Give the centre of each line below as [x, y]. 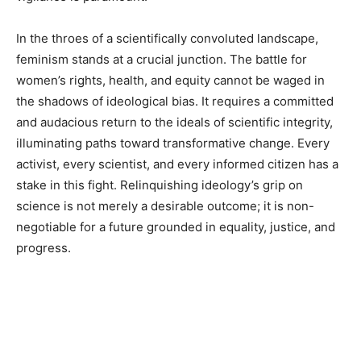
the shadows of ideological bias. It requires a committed [175, 101]
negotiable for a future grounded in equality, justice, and [176, 227]
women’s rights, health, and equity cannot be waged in [170, 80]
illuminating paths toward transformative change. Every [173, 143]
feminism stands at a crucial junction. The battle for [162, 59]
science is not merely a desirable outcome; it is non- [165, 206]
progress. [44, 248]
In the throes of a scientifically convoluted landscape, [167, 38]
